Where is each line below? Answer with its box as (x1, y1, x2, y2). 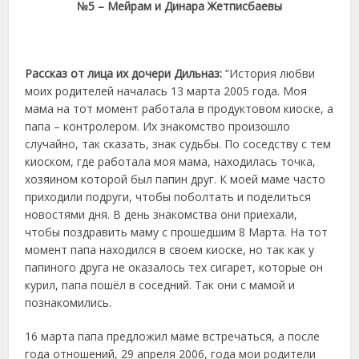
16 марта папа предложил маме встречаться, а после (25, 328, 321, 344)
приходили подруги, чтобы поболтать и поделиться (25, 188, 312, 204)
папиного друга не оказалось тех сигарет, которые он (25, 259, 324, 275)
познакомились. (25, 294, 112, 310)
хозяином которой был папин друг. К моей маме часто (25, 171, 326, 187)
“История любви (222, 65, 316, 81)
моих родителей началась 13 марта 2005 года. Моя (25, 83, 308, 99)
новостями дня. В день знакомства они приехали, (25, 206, 298, 222)
